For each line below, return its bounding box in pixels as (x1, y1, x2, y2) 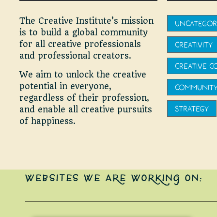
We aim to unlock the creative (19, 69, 146, 79)
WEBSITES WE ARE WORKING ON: (25, 172, 203, 186)
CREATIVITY (175, 40, 213, 50)
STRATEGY (175, 104, 209, 114)
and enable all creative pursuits (19, 104, 152, 114)
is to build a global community (19, 28, 148, 38)
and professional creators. (19, 51, 131, 61)
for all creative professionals (19, 39, 141, 49)
